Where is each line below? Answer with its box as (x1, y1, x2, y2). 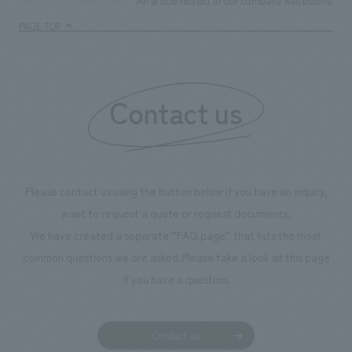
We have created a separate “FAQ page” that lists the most (31, 226, 321, 243)
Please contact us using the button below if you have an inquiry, (24, 182, 328, 199)
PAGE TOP (18, 18, 61, 33)
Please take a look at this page (181, 248, 330, 265)
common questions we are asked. (22, 248, 181, 265)
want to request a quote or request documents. (61, 204, 291, 221)
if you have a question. (122, 270, 230, 287)
